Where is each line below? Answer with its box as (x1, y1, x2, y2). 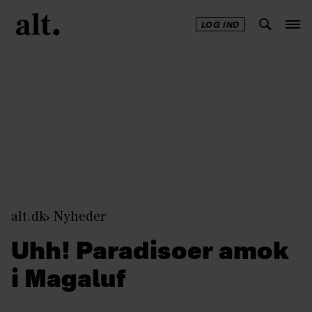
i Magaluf (11, 268, 126, 292)
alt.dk (11, 207, 46, 226)
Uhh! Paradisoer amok (11, 240, 289, 265)
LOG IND (201, 22, 240, 30)
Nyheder (54, 207, 107, 226)
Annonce (148, 44, 182, 52)
